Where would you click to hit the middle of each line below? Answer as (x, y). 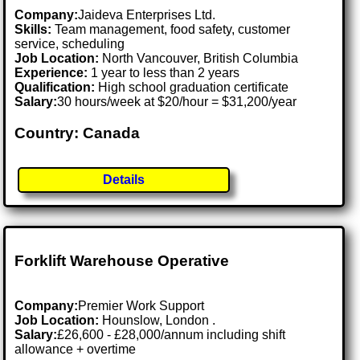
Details (124, 180)
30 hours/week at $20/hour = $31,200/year (177, 101)
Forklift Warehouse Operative (122, 260)
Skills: (33, 29)
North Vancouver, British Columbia (200, 58)
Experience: (51, 72)
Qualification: (55, 87)
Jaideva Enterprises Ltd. (147, 14)
